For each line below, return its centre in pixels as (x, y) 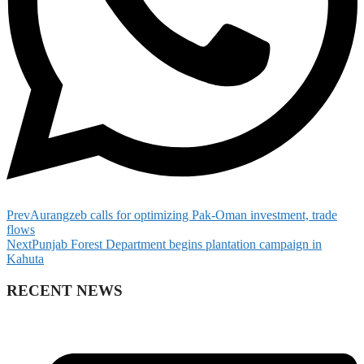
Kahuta (25, 258)
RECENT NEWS (65, 290)
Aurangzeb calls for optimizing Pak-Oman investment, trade (184, 214)
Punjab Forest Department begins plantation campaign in (177, 244)
